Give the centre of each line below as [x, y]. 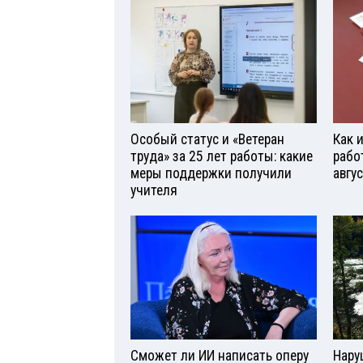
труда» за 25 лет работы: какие [222, 157]
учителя [154, 191]
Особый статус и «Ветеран [207, 140]
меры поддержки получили [211, 174]
